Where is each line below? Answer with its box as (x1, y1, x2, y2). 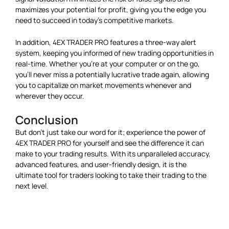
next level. (15, 180, 49, 191)
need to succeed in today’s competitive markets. (15, 15, 174, 25)
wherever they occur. (15, 91, 84, 101)
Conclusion (15, 111, 78, 128)
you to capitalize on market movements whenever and (15, 80, 191, 90)
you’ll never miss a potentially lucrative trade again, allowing (15, 70, 209, 80)
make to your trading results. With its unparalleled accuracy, (15, 148, 211, 158)
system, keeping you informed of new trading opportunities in (15, 48, 214, 58)
